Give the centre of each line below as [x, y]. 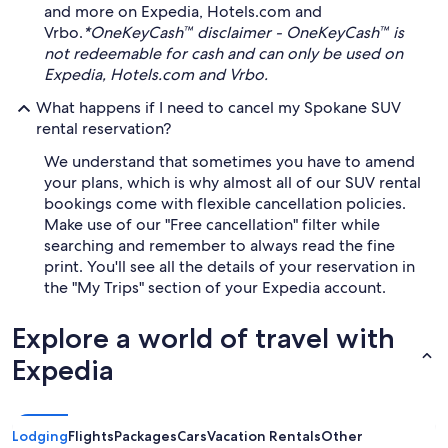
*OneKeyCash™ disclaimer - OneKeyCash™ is [243, 32]
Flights [91, 436]
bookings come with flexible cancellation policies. [225, 203]
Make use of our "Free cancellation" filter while [212, 224]
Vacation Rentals [264, 436]
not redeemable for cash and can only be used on [223, 53]
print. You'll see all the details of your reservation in [229, 266]
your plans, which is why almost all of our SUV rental [232, 182]
